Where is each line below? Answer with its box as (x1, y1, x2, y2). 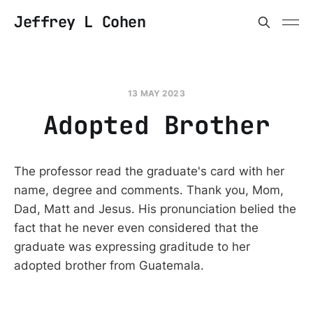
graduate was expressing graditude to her (14, 240, 250, 254)
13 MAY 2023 (128, 88, 185, 99)
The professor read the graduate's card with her (14, 164, 284, 178)
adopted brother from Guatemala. (14, 259, 204, 272)
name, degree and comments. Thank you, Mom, (14, 183, 284, 197)
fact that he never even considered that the (14, 221, 259, 235)
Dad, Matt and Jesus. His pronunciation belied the (14, 202, 296, 216)
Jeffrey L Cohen (14, 12, 146, 32)
